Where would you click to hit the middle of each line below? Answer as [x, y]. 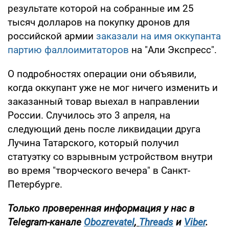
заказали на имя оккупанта [158, 36]
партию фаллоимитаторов [70, 50]
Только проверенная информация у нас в [101, 209]
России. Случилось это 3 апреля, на [89, 116]
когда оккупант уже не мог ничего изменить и [113, 88]
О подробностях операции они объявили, [102, 74]
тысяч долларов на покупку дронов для [99, 22]
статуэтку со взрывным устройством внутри [110, 157]
